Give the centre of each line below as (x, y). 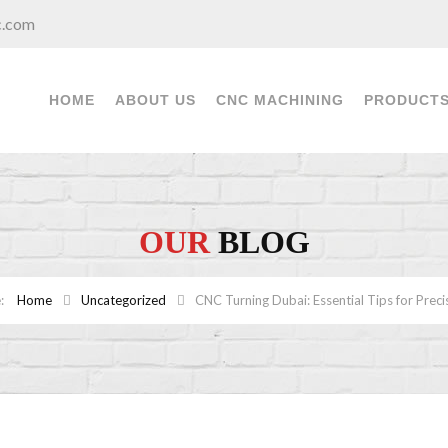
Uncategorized (123, 300)
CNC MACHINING (279, 100)
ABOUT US (155, 100)
